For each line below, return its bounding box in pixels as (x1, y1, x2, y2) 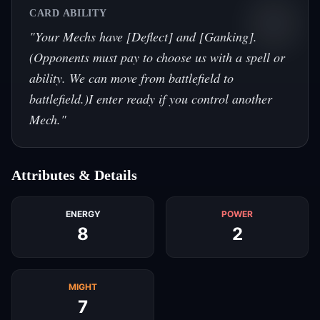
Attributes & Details (11, 167, 137, 183)
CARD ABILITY (29, 8, 107, 19)
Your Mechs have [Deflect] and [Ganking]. (35, 28, 257, 45)
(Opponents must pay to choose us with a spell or (29, 49, 285, 66)
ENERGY (65, 209, 101, 219)
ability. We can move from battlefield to (29, 69, 234, 86)
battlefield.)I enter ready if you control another (29, 90, 272, 107)
